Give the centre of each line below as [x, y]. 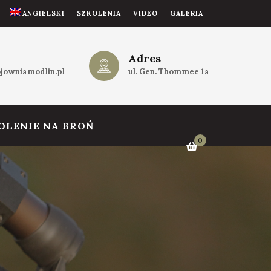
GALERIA [187, 13]
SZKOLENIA [99, 13]
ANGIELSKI [44, 13]
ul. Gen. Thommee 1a [169, 72]
